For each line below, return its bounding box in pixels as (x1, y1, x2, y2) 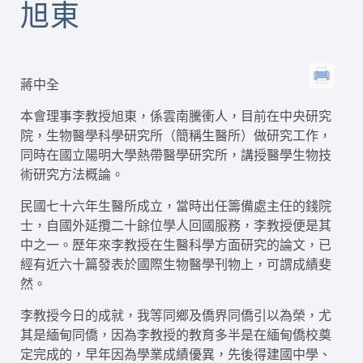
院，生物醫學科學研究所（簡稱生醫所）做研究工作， (20, 126, 331, 144)
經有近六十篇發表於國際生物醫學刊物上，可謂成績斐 (20, 255, 331, 273)
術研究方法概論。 (20, 165, 124, 183)
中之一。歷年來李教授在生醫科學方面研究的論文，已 (20, 236, 331, 254)
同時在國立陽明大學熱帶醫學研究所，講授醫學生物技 (20, 146, 331, 164)
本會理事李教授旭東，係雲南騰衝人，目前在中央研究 (20, 107, 331, 125)
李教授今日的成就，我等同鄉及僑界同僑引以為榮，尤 (20, 306, 331, 324)
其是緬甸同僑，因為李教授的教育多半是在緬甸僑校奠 (20, 326, 331, 344)
